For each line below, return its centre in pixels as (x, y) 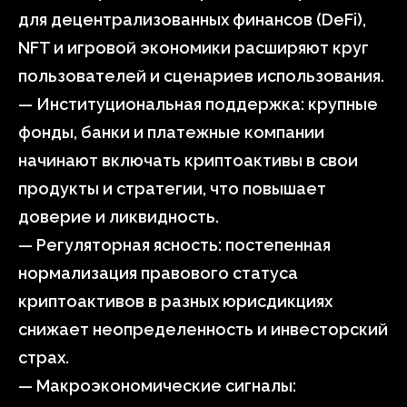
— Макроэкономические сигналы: (157, 386)
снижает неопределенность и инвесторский (203, 329)
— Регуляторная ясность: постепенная (174, 245)
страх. (44, 357)
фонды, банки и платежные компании (171, 132)
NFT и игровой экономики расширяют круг (194, 48)
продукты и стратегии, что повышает (172, 189)
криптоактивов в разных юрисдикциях (175, 301)
